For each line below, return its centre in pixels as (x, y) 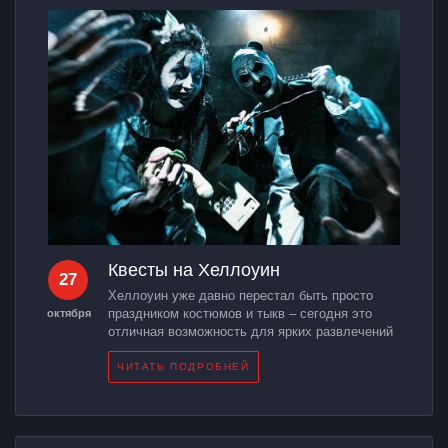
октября (68, 312)
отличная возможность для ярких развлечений (250, 331)
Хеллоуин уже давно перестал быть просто (240, 295)
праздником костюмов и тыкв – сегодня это (240, 313)
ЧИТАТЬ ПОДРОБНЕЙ (183, 366)
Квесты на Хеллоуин (194, 269)
